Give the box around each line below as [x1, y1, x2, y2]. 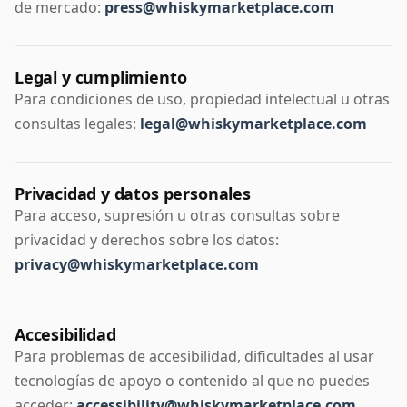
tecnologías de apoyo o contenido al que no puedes [15, 371, 370, 392]
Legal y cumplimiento [15, 66, 187, 89]
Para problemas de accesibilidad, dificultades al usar [15, 346, 374, 367]
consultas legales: [15, 114, 140, 134]
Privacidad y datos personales [15, 183, 251, 205]
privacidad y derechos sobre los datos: [15, 230, 279, 251]
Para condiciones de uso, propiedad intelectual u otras [15, 89, 390, 110]
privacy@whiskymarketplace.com [15, 254, 259, 275]
